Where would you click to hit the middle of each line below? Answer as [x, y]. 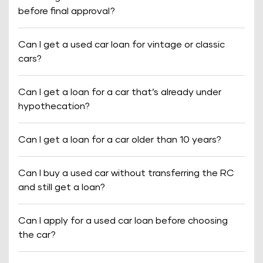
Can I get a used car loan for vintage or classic [122, 45]
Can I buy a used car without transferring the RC [126, 173]
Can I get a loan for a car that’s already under [120, 92]
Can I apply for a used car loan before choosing [123, 221]
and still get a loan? [62, 187]
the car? [37, 235]
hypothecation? [54, 106]
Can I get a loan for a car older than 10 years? [120, 140]
